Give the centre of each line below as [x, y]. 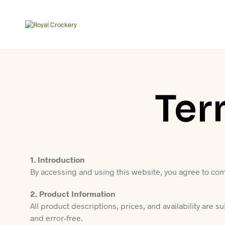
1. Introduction [58, 159]
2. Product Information [73, 194]
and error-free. [57, 218]
